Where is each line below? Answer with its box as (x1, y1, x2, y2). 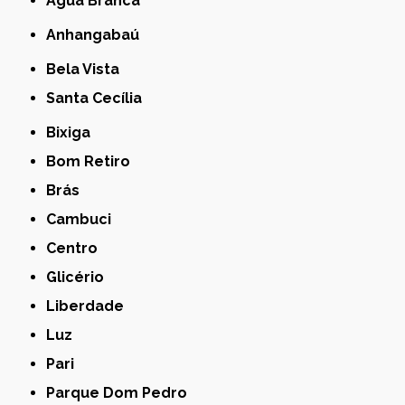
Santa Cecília (55, 89, 143, 107)
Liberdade (55, 297, 125, 315)
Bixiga (56, 123, 91, 141)
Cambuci (56, 210, 112, 228)
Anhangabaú (56, 25, 140, 43)
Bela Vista (56, 60, 120, 78)
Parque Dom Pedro (55, 383, 188, 401)
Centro (56, 239, 99, 257)
